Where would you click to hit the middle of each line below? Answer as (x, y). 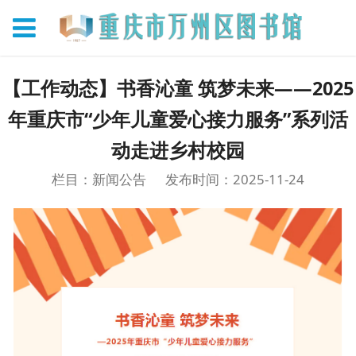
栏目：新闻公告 (99, 180)
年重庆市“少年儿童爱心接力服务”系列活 (178, 120)
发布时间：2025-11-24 (235, 180)
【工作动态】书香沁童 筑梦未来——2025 (178, 89)
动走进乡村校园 (178, 151)
